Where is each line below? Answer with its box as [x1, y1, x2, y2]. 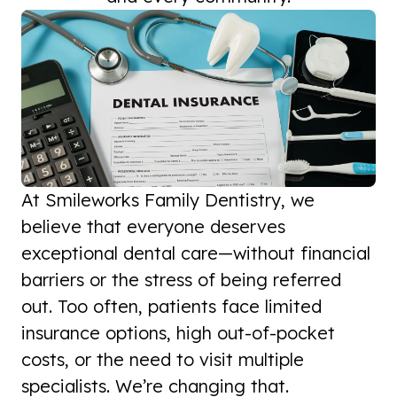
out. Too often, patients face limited [21, 295, 322, 318]
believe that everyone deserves [21, 215, 285, 238]
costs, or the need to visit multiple [21, 348, 304, 371]
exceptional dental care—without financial [21, 242, 370, 265]
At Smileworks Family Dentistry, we [21, 189, 315, 212]
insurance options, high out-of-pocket [21, 322, 335, 345]
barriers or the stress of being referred [21, 269, 341, 292]
